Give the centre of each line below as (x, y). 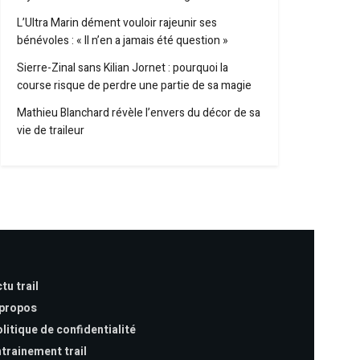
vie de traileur (51, 131)
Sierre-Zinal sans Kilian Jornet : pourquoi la (123, 68)
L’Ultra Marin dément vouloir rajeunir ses (117, 23)
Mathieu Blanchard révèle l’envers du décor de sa (139, 113)
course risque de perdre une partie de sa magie (134, 86)
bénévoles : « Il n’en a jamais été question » (123, 41)
